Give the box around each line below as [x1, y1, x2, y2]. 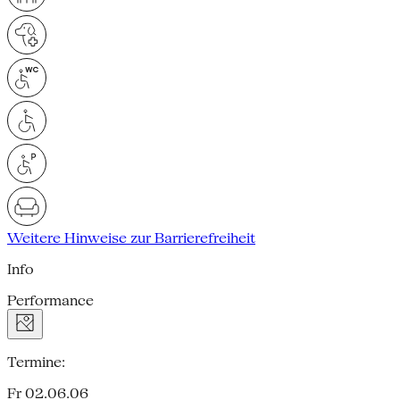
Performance [7, 291, 94, 309]
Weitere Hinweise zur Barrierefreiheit [7, 229, 255, 246]
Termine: [7, 353, 65, 371]
